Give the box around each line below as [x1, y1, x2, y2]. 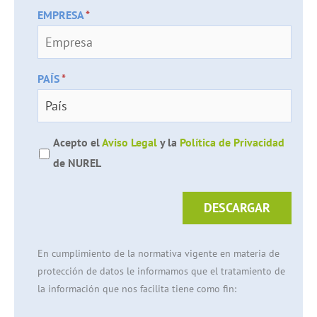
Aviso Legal [102, 135, 157, 149]
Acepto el [53, 135, 102, 149]
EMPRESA [38, 8, 86, 22]
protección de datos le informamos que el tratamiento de [38, 265, 285, 277]
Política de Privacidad [180, 135, 284, 149]
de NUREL [53, 156, 101, 170]
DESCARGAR [204, 200, 270, 216]
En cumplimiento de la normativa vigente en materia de [38, 247, 279, 260]
